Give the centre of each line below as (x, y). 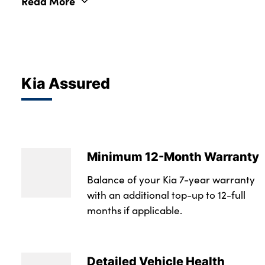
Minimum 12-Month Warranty (173, 156)
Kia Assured (66, 83)
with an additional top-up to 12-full (166, 195)
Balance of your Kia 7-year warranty (171, 180)
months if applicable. (134, 210)
